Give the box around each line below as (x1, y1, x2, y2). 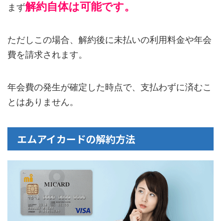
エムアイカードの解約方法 (17, 132, 135, 147)
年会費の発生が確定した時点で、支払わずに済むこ (7, 82, 212, 93)
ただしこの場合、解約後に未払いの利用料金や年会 (7, 35, 212, 45)
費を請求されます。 (7, 49, 87, 60)
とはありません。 (7, 97, 78, 108)
